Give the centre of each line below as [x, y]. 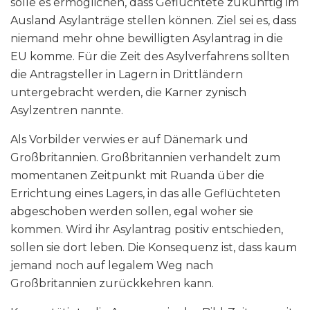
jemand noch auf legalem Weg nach [112, 265]
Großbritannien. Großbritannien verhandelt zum [145, 157]
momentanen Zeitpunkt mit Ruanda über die [137, 175]
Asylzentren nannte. [67, 110]
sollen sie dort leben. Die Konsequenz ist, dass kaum [154, 247]
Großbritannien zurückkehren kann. [112, 283]
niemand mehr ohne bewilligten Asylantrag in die [147, 38]
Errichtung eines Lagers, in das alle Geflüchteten [145, 193]
